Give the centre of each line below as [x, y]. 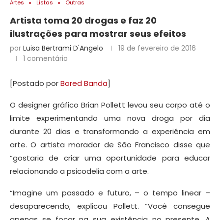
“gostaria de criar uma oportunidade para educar [110, 158]
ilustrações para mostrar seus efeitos [98, 34]
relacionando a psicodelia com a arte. [79, 171]
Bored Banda [84, 83]
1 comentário [45, 59]
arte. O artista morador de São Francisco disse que [110, 145]
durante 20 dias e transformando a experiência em [110, 132]
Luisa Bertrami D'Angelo [63, 48]
